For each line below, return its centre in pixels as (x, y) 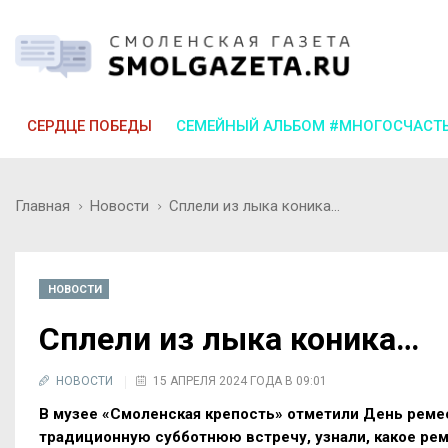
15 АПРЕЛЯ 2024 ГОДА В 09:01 (240, 380)
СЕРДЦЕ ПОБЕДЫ (89, 125)
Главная (42, 205)
